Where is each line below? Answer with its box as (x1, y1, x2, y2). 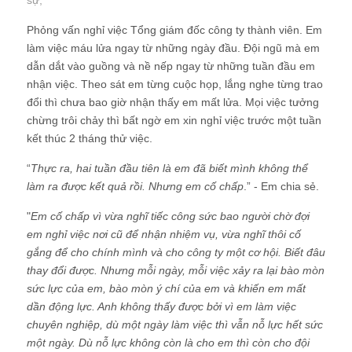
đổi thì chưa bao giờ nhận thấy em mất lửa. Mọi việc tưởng (27, 96, 319, 108)
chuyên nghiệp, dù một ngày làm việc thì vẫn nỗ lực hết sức (27, 318, 323, 331)
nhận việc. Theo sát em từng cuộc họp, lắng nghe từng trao (27, 78, 323, 90)
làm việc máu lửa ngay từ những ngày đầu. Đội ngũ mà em (27, 42, 320, 54)
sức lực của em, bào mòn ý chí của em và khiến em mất (27, 282, 306, 295)
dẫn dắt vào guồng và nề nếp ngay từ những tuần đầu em (27, 60, 315, 72)
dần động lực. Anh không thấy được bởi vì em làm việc (27, 300, 296, 313)
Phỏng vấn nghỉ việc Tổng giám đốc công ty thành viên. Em (27, 24, 322, 36)
